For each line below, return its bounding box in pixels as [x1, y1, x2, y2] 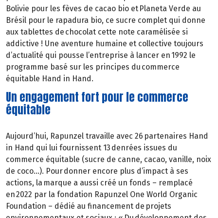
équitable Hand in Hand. [6, 74, 93, 84]
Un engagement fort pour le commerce [6, 89, 188, 105]
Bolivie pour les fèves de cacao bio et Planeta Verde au [6, 4, 201, 14]
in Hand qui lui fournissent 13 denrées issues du [6, 143, 177, 152]
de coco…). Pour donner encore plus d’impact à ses [6, 166, 188, 176]
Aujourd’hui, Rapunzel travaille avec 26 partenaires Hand [6, 131, 208, 141]
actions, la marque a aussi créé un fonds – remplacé [6, 178, 193, 187]
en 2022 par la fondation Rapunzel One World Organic [6, 189, 198, 199]
